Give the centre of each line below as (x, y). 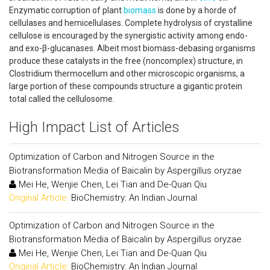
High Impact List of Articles (94, 127)
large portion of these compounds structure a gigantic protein (126, 86)
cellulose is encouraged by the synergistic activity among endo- (128, 36)
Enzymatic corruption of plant (66, 10)
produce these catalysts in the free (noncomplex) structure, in (126, 61)
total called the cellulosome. (62, 99)
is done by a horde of (196, 10)
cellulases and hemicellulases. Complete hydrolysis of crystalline (131, 23)
